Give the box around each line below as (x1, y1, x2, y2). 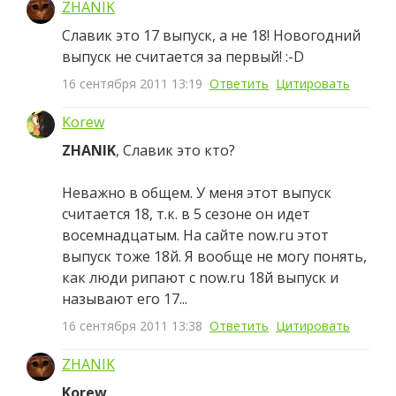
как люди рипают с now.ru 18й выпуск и (62, 268, 339, 287)
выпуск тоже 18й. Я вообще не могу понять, (62, 247, 367, 266)
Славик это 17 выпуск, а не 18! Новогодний (62, 26, 361, 45)
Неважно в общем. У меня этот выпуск (62, 183, 331, 202)
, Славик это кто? (116, 141, 235, 160)
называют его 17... (62, 289, 187, 308)
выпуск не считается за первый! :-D (62, 47, 304, 66)
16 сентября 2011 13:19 (62, 75, 202, 92)
